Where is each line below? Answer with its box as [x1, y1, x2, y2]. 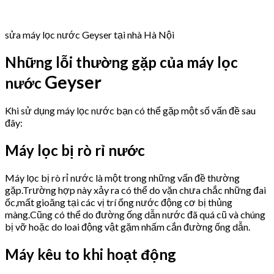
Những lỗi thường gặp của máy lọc [5, 53, 238, 72]
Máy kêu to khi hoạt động [5, 245, 176, 263]
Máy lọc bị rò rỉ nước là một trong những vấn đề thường [5, 171, 240, 183]
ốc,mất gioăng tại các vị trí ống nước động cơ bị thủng [5, 196, 232, 208]
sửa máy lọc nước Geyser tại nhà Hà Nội [5, 29, 174, 41]
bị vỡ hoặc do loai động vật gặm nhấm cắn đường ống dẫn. [5, 220, 250, 232]
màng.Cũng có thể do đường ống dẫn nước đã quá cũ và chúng [5, 208, 265, 220]
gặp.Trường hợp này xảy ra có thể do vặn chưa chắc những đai [5, 183, 266, 196]
